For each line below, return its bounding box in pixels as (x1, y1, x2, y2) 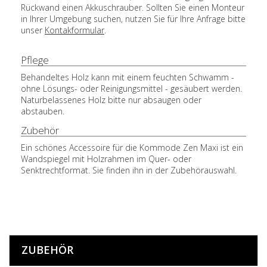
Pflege (21, 53, 49, 67)
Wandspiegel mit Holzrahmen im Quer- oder (21, 153, 191, 165)
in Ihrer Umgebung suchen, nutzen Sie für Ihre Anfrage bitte (21, 13, 246, 25)
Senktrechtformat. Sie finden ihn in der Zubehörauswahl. (21, 164, 237, 176)
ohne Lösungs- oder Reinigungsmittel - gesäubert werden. (21, 83, 242, 95)
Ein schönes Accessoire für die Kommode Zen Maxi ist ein (21, 142, 243, 154)
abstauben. (21, 105, 64, 117)
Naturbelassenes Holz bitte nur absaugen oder (21, 94, 201, 106)
